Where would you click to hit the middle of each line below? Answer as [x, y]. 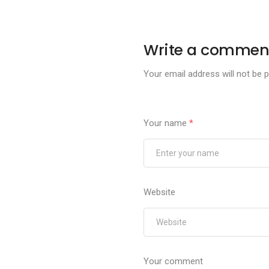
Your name [167, 123]
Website [160, 192]
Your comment [174, 261]
